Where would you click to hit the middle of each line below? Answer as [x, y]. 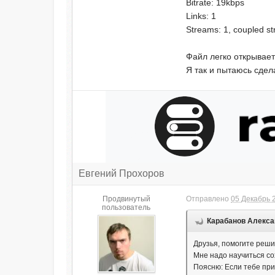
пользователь [126, 207]
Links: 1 [201, 16]
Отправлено [209, 199]
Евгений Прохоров [122, 173]
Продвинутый [126, 199]
